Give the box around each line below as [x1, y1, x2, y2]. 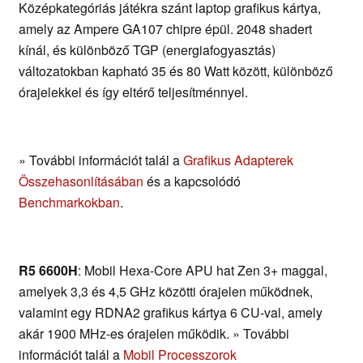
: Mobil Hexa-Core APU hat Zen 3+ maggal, [78, 261, 327, 280]
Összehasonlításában [19, 172, 143, 191]
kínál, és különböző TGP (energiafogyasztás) [19, 41, 275, 60]
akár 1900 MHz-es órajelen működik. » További [19, 324, 289, 344]
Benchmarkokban [19, 193, 120, 212]
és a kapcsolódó [143, 172, 241, 191]
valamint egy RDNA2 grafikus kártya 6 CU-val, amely [19, 303, 322, 322]
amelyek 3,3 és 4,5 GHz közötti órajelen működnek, [19, 282, 313, 301]
